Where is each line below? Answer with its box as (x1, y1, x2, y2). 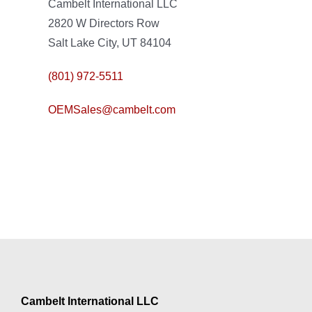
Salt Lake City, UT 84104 (47, 36, 171, 49)
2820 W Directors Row (47, 17, 159, 29)
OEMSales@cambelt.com (47, 103, 175, 116)
